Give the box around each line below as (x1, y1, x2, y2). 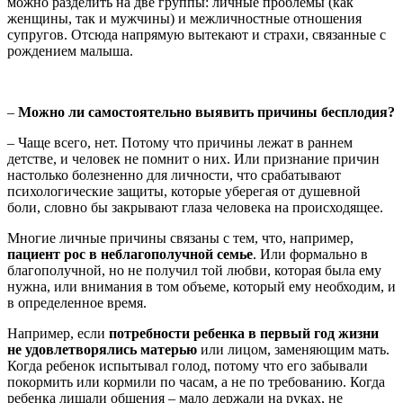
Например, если (7, 325, 109, 341)
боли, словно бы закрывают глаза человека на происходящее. (7, 199, 383, 215)
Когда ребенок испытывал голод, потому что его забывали (7, 357, 368, 373)
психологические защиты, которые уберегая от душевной (7, 183, 361, 199)
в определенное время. (7, 294, 147, 310)
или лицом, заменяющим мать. (197, 341, 390, 357)
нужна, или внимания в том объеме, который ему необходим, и (7, 278, 396, 294)
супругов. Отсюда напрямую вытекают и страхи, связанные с (7, 26, 386, 42)
